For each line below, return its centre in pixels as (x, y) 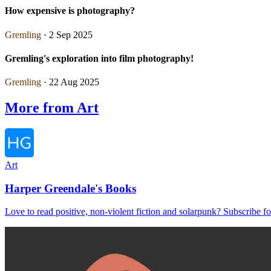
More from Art (52, 107)
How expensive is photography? (70, 11)
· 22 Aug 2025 (70, 82)
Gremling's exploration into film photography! (99, 58)
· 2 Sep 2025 (67, 34)
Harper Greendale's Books (70, 188)
